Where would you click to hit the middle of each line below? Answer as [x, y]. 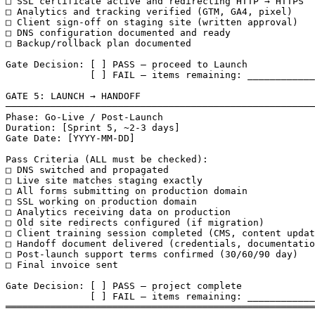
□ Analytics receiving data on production [118, 212]
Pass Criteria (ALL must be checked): [107, 159]
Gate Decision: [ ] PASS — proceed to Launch [127, 64]
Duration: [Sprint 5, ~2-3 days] [93, 128]
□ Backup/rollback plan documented [98, 43]
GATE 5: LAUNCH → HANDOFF [73, 96]
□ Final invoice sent [62, 265]
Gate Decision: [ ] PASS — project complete [124, 286]
